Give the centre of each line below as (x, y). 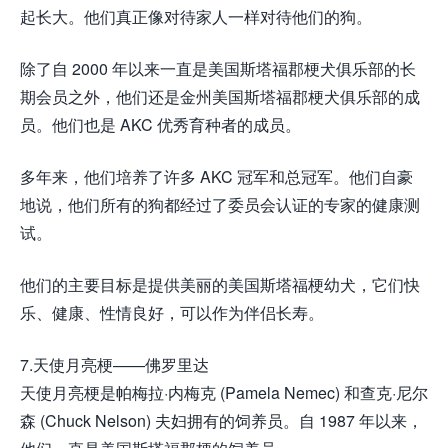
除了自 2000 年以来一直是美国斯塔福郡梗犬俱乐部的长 (218, 69)
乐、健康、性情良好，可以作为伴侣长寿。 (172, 313)
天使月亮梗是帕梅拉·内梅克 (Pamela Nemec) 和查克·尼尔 (224, 393)
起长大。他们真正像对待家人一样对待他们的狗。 (196, 17)
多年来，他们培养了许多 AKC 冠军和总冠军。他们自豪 (216, 177)
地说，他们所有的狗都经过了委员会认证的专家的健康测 (220, 205)
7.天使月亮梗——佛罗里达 (114, 365)
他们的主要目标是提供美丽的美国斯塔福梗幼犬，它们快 (220, 285)
